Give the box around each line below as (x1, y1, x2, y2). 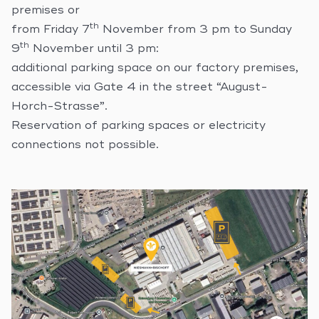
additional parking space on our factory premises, (11, 63, 298, 75)
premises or (11, 5, 80, 17)
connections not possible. (11, 140, 159, 152)
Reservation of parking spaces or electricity (11, 120, 266, 132)
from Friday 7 (11, 24, 90, 36)
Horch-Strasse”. (11, 101, 108, 113)
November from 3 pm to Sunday (99, 24, 292, 36)
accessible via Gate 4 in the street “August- (11, 82, 268, 94)
